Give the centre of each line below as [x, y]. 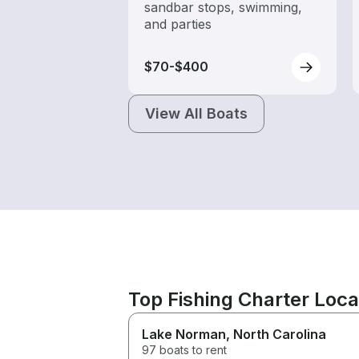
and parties [178, 24]
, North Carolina [276, 334]
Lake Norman [184, 334]
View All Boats [196, 113]
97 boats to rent [184, 349]
